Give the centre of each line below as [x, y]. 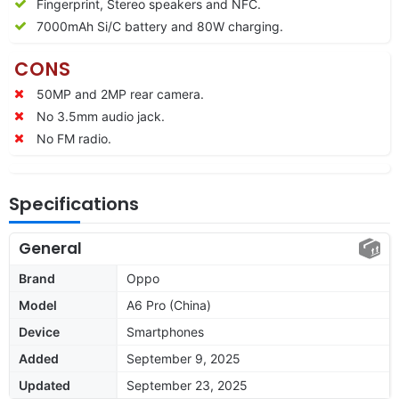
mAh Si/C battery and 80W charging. [175, 26]
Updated [45, 385]
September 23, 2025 [187, 385]
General [50, 248]
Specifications [74, 204]
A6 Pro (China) [169, 305]
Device [39, 331]
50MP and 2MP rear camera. [120, 94]
